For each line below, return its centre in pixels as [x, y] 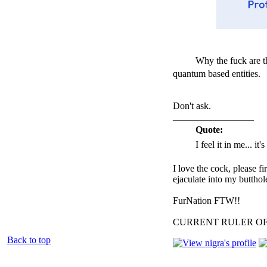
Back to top [29, 240]
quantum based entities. [217, 73]
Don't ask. [192, 105]
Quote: [209, 129]
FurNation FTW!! [207, 200]
